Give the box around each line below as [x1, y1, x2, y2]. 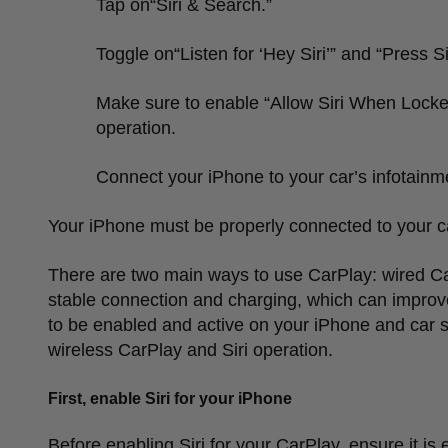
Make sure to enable [96, 92, 264, 113]
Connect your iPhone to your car [96, 166, 354, 187]
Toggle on [96, 43, 174, 64]
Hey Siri [263, 43, 326, 64]
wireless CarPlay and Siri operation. [48, 339, 333, 360]
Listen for [180, 43, 259, 64]
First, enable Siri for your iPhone [48, 389, 292, 407]
